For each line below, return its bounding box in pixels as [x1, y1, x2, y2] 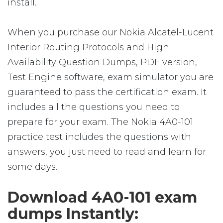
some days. [7, 161, 57, 172]
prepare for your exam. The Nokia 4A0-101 [7, 116, 193, 127]
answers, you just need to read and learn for [7, 146, 206, 157]
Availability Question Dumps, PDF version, [7, 57, 197, 68]
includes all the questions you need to [7, 102, 180, 112]
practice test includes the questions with [7, 131, 191, 142]
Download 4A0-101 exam [7, 188, 197, 207]
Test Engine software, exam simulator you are [7, 72, 214, 83]
